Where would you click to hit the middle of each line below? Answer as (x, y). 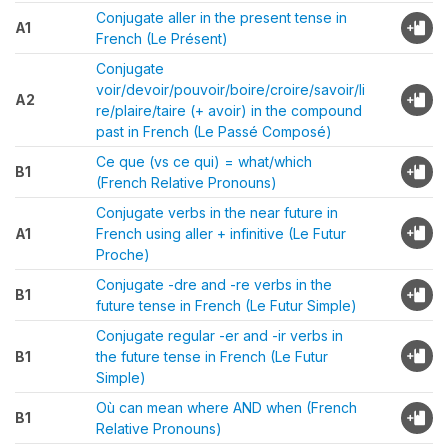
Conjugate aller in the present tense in (221, 17)
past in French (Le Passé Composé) (214, 131)
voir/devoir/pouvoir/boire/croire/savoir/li (230, 89)
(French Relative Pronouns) (186, 182)
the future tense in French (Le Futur (212, 356)
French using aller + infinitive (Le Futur (221, 233)
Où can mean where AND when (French (226, 407)
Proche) (123, 254)
